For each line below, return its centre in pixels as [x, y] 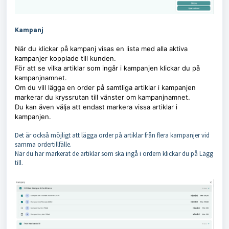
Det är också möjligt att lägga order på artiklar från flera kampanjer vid [112, 135]
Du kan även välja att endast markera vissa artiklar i [96, 107]
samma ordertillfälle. [43, 144]
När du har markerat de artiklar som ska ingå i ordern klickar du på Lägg [114, 153]
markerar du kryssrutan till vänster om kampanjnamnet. [104, 97]
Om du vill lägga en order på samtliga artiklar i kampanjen [105, 87]
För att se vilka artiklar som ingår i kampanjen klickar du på [107, 68]
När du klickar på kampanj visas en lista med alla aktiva [101, 48]
